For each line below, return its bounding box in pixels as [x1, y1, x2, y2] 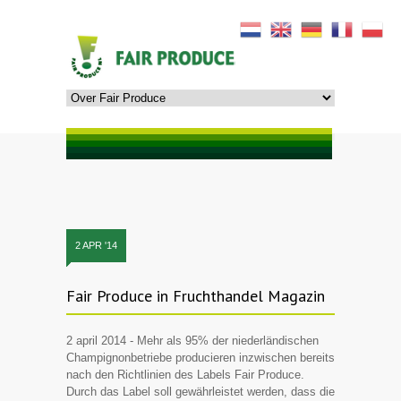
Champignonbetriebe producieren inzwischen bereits [66, 350, 335, 364]
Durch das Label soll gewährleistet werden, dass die [66, 384, 335, 398]
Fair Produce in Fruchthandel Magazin [66, 285, 325, 306]
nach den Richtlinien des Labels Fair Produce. [66, 367, 304, 381]
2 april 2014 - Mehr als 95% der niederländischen [66, 333, 319, 347]
